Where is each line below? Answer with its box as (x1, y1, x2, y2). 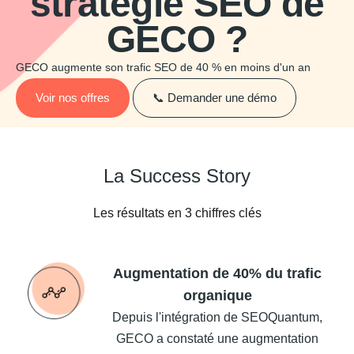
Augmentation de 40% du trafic (113, 265, 322, 282)
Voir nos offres (36, 91, 110, 105)
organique (183, 288, 252, 304)
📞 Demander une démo (153, 91, 277, 105)
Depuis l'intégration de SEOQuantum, (112, 311, 322, 325)
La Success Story (104, 165, 250, 187)
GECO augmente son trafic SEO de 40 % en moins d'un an (16, 61, 311, 74)
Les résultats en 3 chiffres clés (92, 206, 262, 220)
